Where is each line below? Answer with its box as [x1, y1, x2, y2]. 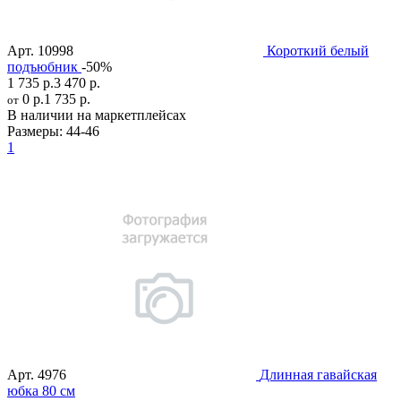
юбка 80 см [7, 382, 75, 398]
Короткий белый [267, 42, 369, 58]
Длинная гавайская [260, 366, 377, 382]
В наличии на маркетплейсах [7, 107, 186, 123]
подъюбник [7, 58, 78, 74]
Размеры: [7, 123, 63, 139]
